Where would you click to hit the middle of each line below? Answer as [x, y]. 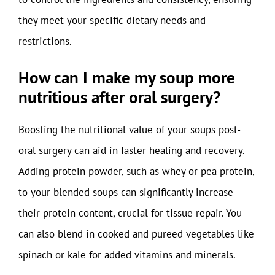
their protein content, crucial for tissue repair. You [130, 213]
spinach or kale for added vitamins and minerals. [127, 254]
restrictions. [45, 41]
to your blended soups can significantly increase [126, 192]
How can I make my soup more [127, 77]
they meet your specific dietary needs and [112, 20]
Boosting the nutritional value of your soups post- [130, 129]
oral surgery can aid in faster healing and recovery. [131, 150]
